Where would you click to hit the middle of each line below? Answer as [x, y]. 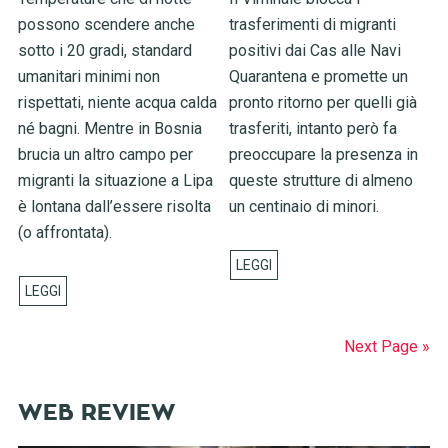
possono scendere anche [106, 24]
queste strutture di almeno [321, 180]
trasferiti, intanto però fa [313, 128]
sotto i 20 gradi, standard [104, 50]
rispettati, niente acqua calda [117, 102]
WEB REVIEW [96, 412]
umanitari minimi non [88, 76]
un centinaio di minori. [304, 206]
